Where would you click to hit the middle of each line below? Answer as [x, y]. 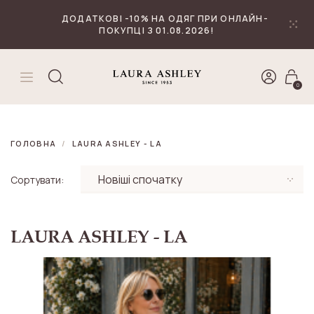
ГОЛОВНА [34, 143]
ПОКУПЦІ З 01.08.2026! [157, 30]
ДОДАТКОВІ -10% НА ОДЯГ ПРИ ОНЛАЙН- [165, 19]
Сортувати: [37, 179]
